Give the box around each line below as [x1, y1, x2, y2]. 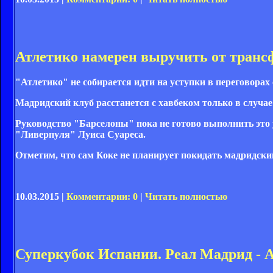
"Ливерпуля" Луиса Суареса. [15, 129, 146, 140]
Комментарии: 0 [66, 191, 138, 202]
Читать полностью [145, 191, 227, 202]
